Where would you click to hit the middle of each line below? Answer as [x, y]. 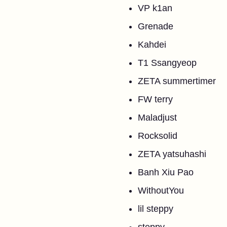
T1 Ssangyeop [167, 63]
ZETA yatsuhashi [172, 154]
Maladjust [157, 118]
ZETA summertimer [177, 81]
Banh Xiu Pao [166, 172]
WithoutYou [161, 191]
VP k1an [155, 8]
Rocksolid [158, 136]
